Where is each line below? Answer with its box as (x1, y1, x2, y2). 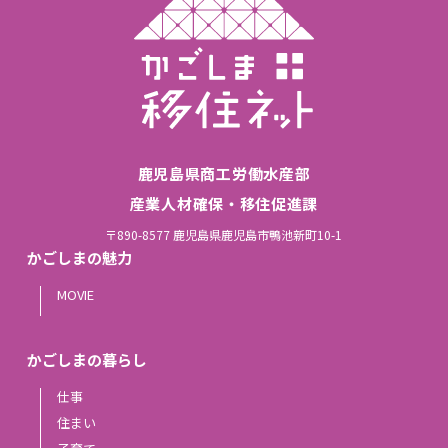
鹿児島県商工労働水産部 (137, 162, 311, 184)
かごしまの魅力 (26, 246, 132, 268)
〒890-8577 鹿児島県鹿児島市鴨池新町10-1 (105, 225, 343, 243)
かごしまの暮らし (26, 348, 147, 370)
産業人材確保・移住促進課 (129, 192, 319, 214)
